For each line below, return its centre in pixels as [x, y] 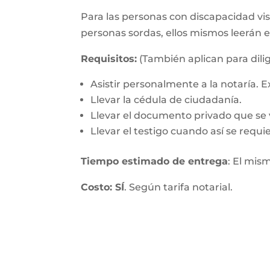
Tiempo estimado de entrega [155, 161]
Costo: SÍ [103, 187]
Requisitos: [109, 59]
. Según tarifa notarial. [179, 187]
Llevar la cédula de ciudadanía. [166, 100]
